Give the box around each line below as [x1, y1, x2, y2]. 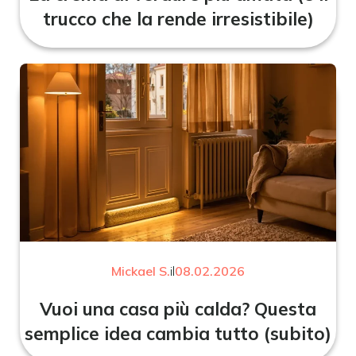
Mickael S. [111, 263, 170, 280]
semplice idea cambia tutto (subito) [25, 322, 331, 346]
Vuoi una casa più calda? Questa [40, 297, 316, 321]
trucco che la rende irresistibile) [42, 7, 314, 31]
